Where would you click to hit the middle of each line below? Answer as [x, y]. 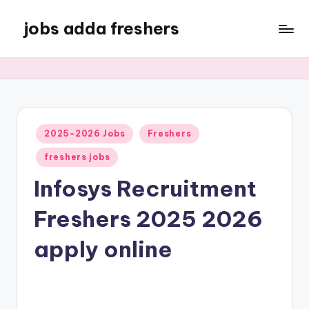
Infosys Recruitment [145, 189]
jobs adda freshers [101, 28]
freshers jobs [77, 157]
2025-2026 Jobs [85, 133]
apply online [103, 249]
